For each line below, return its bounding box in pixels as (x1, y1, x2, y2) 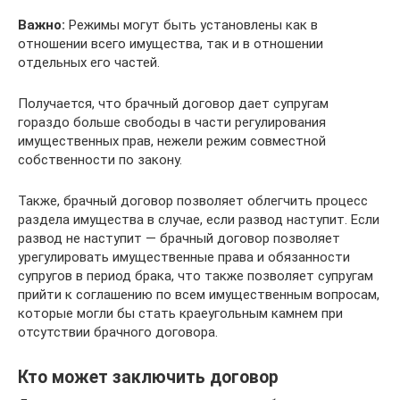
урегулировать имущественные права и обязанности (18, 249, 350, 265)
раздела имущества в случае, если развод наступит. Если (18, 212, 379, 228)
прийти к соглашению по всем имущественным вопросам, (18, 287, 379, 303)
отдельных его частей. (18, 54, 160, 71)
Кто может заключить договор (18, 367, 279, 388)
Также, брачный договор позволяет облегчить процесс (18, 193, 368, 209)
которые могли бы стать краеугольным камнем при (18, 305, 343, 321)
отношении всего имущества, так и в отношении (18, 36, 323, 52)
